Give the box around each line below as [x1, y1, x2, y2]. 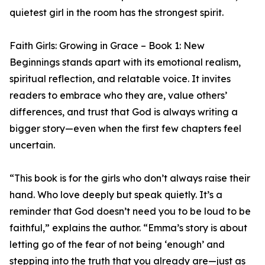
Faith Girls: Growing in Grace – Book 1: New [9, 40, 205, 52]
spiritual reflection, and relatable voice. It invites [9, 73, 231, 85]
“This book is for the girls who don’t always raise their [9, 172, 250, 185]
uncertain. [9, 139, 55, 151]
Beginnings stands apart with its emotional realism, [9, 56, 241, 69]
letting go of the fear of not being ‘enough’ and [9, 238, 225, 251]
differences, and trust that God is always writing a [9, 106, 238, 118]
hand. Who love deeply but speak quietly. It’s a [9, 189, 222, 201]
